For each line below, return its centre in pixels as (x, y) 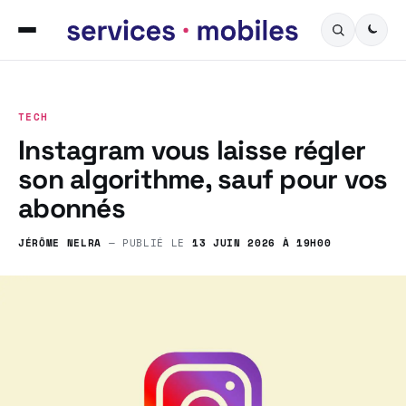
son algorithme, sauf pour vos (203, 179)
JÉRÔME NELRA (60, 243)
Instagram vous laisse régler (192, 150)
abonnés (72, 208)
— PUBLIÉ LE (147, 243)
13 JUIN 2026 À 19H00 (261, 243)
